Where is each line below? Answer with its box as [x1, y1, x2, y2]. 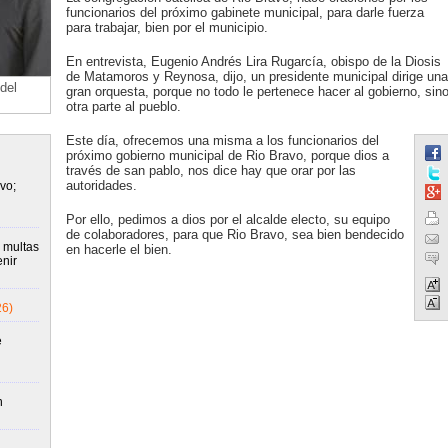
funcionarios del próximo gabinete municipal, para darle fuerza [65, 5, 424, 20]
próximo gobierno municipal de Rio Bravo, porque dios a [65, 148, 389, 163]
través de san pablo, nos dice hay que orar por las [65, 163, 356, 178]
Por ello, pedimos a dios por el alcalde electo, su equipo [65, 212, 390, 227]
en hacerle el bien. [65, 242, 172, 257]
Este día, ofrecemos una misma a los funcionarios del [65, 133, 379, 148]
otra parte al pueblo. [65, 99, 181, 114]
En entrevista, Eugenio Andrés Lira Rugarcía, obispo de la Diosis [65, 54, 441, 69]
